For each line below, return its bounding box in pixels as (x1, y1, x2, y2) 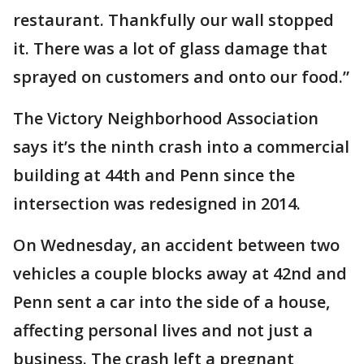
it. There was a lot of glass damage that (13, 37, 327, 59)
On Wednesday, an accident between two (13, 234, 340, 256)
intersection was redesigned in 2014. (13, 193, 301, 214)
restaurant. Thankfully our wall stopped (13, 9, 334, 31)
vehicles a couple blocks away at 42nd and (13, 262, 347, 284)
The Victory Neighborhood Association (13, 107, 318, 129)
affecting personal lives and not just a (13, 319, 313, 341)
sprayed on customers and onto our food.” (13, 66, 349, 88)
